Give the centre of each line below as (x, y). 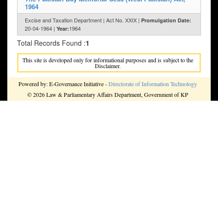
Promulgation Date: (166, 20)
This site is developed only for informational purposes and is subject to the (108, 60)
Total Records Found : (51, 43)
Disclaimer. (108, 66)
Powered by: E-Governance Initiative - (64, 84)
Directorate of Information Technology (153, 84)
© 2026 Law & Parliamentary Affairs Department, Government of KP (108, 95)
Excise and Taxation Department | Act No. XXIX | (83, 20)
